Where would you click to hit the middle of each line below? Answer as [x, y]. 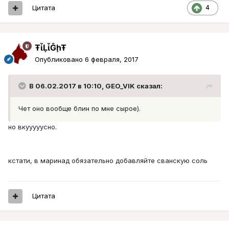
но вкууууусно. [32, 127]
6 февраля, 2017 [112, 60]
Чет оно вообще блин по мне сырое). [79, 109]
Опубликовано [60, 60]
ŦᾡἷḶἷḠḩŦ [51, 48]
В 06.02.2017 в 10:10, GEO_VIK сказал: [96, 86]
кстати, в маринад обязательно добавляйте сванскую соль [108, 161]
